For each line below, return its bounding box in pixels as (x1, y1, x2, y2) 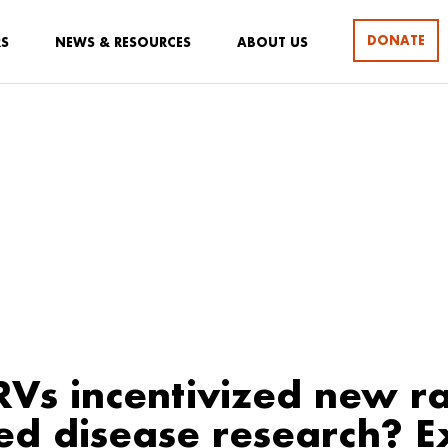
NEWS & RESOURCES (55, 35, 191, 50)
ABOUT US (237, 35, 308, 50)
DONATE (367, 32, 425, 48)
